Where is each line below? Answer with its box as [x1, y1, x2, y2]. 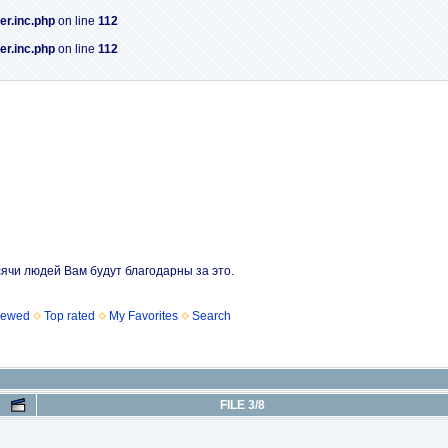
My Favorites [109, 309, 178, 323]
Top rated [44, 309, 95, 323]
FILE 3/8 [220, 398, 265, 412]
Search [192, 309, 231, 323]
